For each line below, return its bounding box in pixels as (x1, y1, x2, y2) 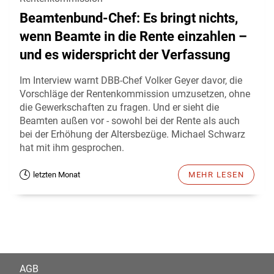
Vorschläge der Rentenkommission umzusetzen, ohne (20, 87, 250, 100)
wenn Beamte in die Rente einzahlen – (20, 28, 247, 44)
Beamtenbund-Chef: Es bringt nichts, (20, 10, 238, 26)
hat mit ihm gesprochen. (20, 141, 124, 154)
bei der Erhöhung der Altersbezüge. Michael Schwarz (20, 128, 245, 140)
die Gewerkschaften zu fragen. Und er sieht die (20, 101, 219, 113)
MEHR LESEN (188, 169, 244, 179)
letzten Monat (33, 169, 80, 179)
